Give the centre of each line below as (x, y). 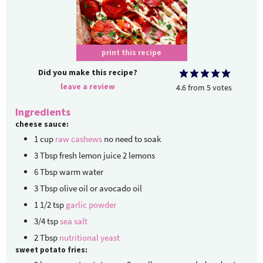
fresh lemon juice (90, 156)
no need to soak (132, 139)
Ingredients (43, 112)
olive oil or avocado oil (101, 188)
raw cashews (79, 139)
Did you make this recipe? (88, 73)
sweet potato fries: (51, 250)
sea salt (74, 221)
